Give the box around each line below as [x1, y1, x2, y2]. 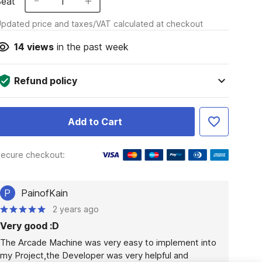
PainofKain [20, 187, 68, 199]
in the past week [53, 41, 129, 53]
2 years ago [52, 204, 99, 214]
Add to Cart [67, 116, 122, 127]
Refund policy [13, 75, 77, 87]
